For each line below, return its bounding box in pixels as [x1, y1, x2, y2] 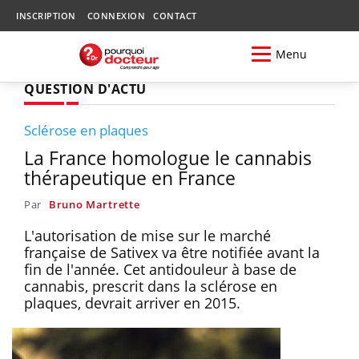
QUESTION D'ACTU [24, 79, 147, 98]
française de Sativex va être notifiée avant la [24, 242, 320, 262]
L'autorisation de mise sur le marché [24, 225, 271, 245]
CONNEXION [87, 10, 145, 22]
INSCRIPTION [16, 10, 76, 22]
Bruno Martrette [48, 196, 140, 212]
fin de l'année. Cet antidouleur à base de [24, 259, 296, 279]
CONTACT [153, 10, 197, 22]
